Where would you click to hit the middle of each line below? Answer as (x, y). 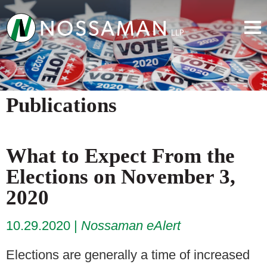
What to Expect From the (120, 156)
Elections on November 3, (121, 176)
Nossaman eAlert (131, 225)
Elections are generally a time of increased (128, 254)
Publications (61, 105)
